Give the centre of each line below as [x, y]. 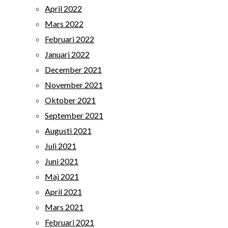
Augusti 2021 [68, 131]
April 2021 [63, 192]
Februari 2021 [69, 222]
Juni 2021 [62, 161]
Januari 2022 [67, 54]
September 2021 [74, 115]
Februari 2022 [69, 39]
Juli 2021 [61, 146]
